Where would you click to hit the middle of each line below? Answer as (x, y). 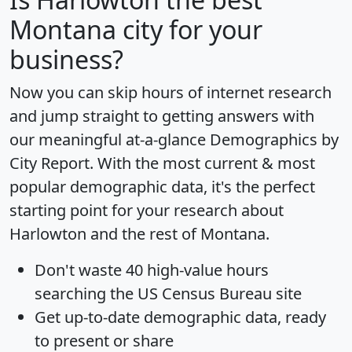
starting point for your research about (147, 211)
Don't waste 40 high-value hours (152, 270)
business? (66, 60)
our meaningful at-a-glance (110, 140)
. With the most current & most (202, 163)
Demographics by (274, 140)
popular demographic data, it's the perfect (162, 187)
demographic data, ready (233, 317)
